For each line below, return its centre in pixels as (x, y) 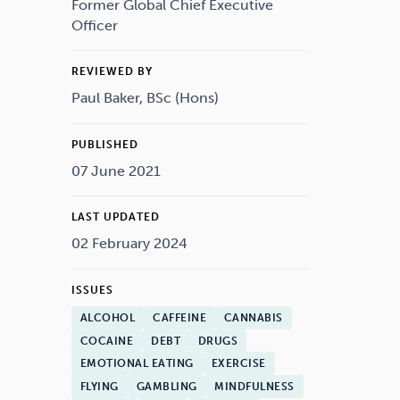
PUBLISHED (105, 144)
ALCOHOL (108, 317)
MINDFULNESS (254, 387)
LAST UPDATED (116, 217)
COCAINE (107, 341)
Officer (95, 25)
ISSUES (92, 290)
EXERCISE (238, 364)
